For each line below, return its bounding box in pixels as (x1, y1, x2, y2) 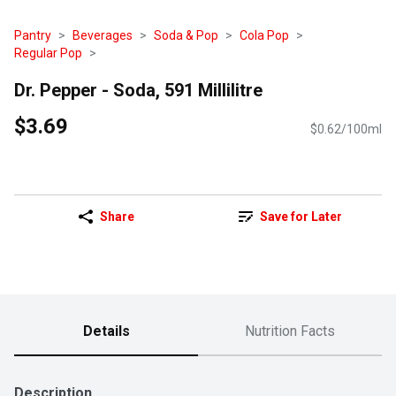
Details (82, 323, 130, 340)
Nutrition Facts (245, 323, 335, 340)
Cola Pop (240, 28, 289, 42)
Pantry (14, 28, 51, 42)
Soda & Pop (154, 28, 218, 42)
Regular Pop (14, 46, 82, 60)
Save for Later (259, 209, 342, 225)
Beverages (72, 28, 133, 42)
